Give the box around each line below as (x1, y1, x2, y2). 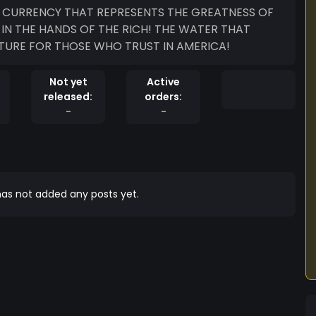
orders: (145, 90, 182, 104)
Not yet (49, 75, 87, 89)
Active (147, 75, 180, 89)
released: (44, 90, 92, 104)
